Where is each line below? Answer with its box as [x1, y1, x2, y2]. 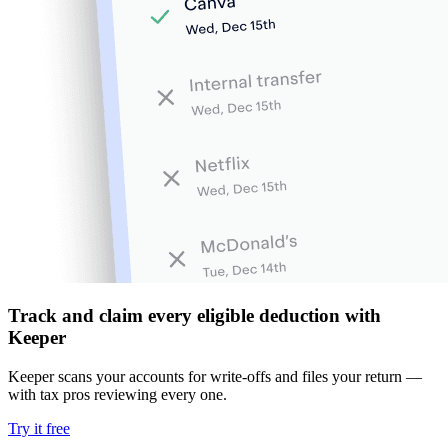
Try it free [8, 419, 70, 437]
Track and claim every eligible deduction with [8, 305, 381, 327]
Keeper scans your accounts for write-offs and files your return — [8, 367, 422, 385]
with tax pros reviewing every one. [8, 385, 227, 403]
